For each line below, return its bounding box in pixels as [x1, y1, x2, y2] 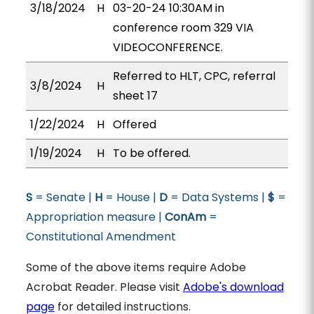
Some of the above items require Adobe [25, 259, 246, 275]
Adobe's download [182, 279, 284, 295]
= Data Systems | [167, 189, 268, 205]
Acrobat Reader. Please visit [25, 279, 183, 295]
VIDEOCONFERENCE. [112, 39, 223, 55]
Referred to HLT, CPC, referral [112, 68, 275, 84]
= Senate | [32, 189, 95, 205]
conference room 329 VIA [112, 20, 254, 36]
